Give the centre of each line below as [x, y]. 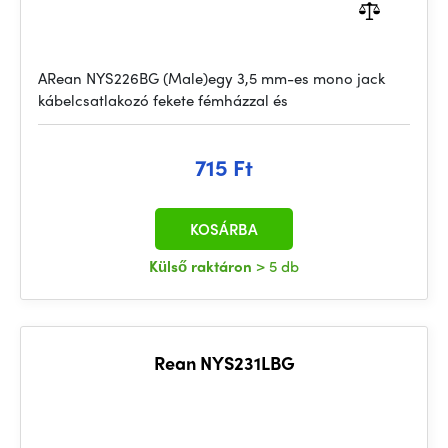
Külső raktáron [202, 266]
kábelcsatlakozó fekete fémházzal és [163, 100]
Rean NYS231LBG [224, 362]
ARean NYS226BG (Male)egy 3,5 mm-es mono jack [211, 78]
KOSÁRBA [224, 229]
